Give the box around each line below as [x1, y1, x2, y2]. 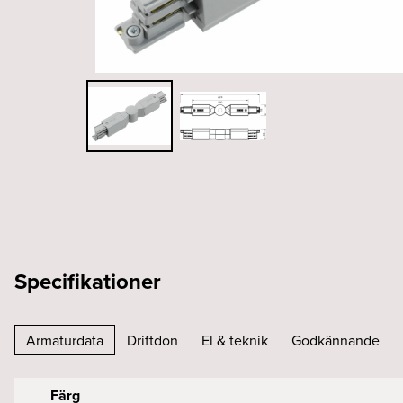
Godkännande [291, 330, 380, 350]
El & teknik [201, 330, 268, 350]
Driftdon [127, 330, 178, 350]
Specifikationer [14, 265, 161, 297]
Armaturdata [26, 330, 103, 350]
